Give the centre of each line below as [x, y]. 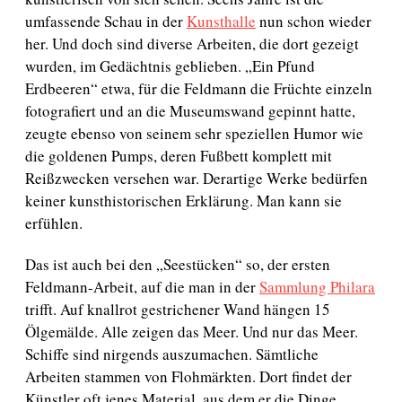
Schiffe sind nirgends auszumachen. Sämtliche [172, 354]
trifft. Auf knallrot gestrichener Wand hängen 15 [178, 310]
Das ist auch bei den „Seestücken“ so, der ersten [178, 265]
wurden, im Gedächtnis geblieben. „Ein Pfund [170, 66]
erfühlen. [54, 223]
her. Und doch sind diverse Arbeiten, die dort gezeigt [192, 43]
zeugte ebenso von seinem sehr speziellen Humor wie [194, 133]
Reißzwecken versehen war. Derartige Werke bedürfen [197, 178]
